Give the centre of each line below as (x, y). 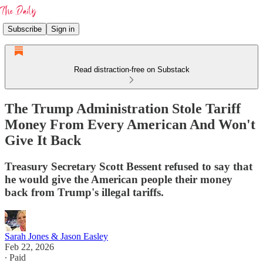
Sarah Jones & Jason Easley (56, 236)
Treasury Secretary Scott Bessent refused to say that (129, 166)
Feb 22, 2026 (29, 247)
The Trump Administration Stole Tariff (123, 108)
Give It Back (43, 140)
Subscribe (25, 29)
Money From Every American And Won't (130, 124)
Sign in (63, 29)
